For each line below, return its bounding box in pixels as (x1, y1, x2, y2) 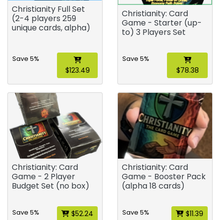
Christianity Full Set (12, 3, 85, 15)
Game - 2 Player (12, 170, 75, 182)
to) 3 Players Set (122, 27, 186, 38)
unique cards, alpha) (12, 22, 90, 34)
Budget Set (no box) (12, 180, 89, 192)
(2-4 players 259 (12, 13, 76, 25)
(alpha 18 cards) (122, 180, 185, 192)
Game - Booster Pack (122, 170, 206, 182)
